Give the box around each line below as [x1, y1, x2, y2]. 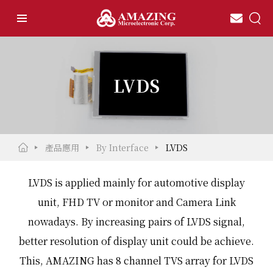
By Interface [96, 141, 149, 154]
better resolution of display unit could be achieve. [19, 234, 254, 248]
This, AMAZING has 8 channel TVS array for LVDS [19, 253, 253, 268]
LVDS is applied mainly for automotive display [28, 175, 245, 190]
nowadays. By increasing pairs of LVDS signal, [28, 214, 245, 229]
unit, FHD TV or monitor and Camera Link [37, 195, 236, 209]
